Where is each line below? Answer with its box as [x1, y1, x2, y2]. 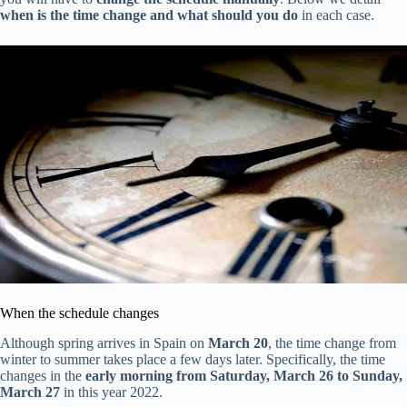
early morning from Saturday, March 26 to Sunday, [85, 367, 402, 383]
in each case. [298, 7, 374, 24]
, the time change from [268, 334, 396, 351]
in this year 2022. [60, 383, 163, 400]
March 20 [208, 334, 268, 351]
